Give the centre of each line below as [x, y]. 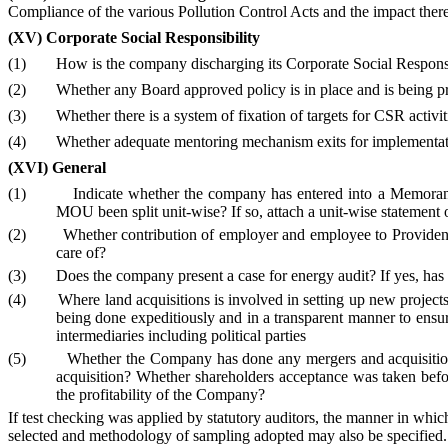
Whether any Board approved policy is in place [204, 89]
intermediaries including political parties [181, 335]
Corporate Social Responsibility [153, 37]
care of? [81, 253]
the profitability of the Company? [160, 394]
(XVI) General [57, 167]
